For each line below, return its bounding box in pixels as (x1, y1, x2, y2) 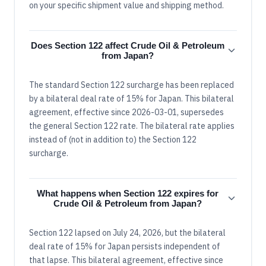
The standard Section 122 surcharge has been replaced (29, 79, 234, 90)
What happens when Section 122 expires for (37, 188, 218, 198)
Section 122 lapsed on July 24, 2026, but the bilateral (29, 227, 226, 238)
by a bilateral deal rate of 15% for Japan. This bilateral (29, 93, 234, 104)
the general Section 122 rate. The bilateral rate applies (29, 120, 235, 131)
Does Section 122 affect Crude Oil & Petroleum (31, 40, 224, 50)
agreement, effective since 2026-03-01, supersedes (29, 106, 224, 118)
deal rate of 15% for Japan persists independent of (29, 240, 220, 252)
